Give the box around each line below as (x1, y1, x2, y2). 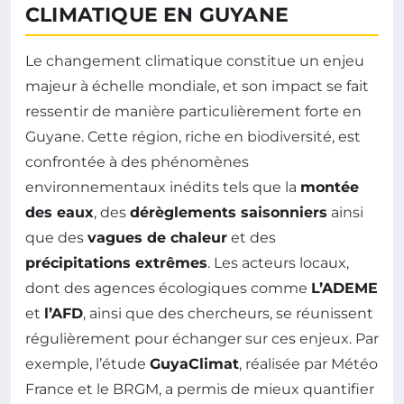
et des (227, 229, 276, 247)
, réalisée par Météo (239, 355, 378, 373)
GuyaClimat (150, 355, 239, 373)
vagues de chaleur (87, 229, 227, 247)
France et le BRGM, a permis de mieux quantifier (25, 381, 374, 399)
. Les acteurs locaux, (207, 254, 349, 272)
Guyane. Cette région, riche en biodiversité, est (25, 128, 361, 146)
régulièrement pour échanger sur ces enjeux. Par (25, 330, 379, 348)
